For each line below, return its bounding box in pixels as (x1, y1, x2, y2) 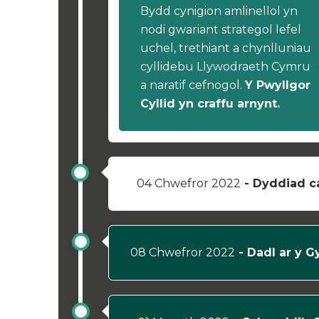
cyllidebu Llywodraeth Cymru (140, 60, 310, 73)
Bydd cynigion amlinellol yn (140, 4, 298, 18)
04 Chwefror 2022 (137, 177, 241, 190)
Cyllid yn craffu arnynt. (140, 97, 280, 110)
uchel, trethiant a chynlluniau (140, 41, 311, 55)
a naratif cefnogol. (140, 78, 245, 92)
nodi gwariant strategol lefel (140, 23, 301, 36)
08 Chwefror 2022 (130, 246, 235, 259)
